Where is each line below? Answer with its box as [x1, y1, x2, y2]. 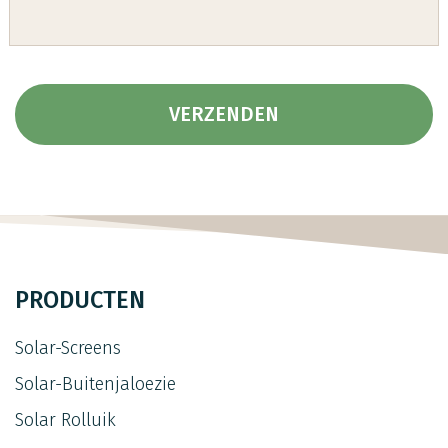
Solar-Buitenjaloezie [15, 373, 176, 396]
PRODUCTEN [15, 286, 145, 315]
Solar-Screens [15, 337, 121, 360]
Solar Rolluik [15, 409, 116, 432]
